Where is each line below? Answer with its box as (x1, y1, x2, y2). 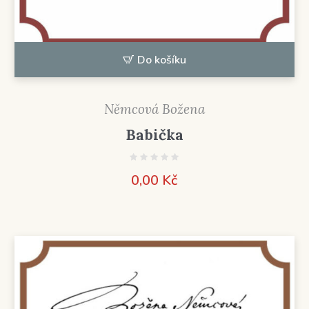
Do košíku (137, 52, 186, 68)
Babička (125, 126, 183, 145)
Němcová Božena (103, 101, 205, 118)
